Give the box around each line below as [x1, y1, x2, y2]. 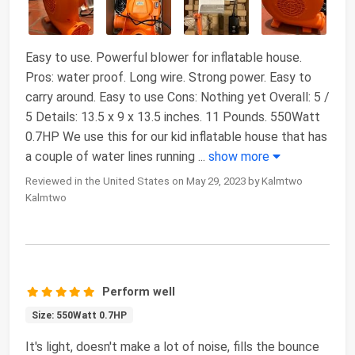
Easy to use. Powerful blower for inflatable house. [25, 49, 302, 65]
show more [208, 148, 273, 164]
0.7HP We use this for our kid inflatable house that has [25, 128, 327, 144]
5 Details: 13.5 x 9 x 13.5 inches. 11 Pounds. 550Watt [25, 109, 320, 124]
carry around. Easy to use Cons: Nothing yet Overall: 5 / [25, 89, 330, 105]
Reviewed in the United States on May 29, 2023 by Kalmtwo [25, 174, 303, 187]
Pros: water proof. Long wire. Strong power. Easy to [25, 69, 311, 85]
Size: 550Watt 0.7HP [31, 309, 127, 321]
